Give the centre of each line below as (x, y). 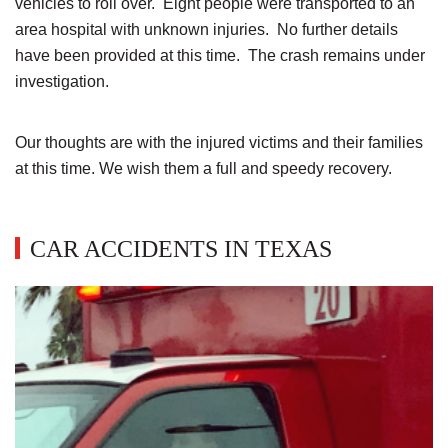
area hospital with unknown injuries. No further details (206, 29)
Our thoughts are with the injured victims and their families (219, 142)
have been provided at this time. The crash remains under (220, 55)
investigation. (62, 81)
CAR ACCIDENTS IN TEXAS (181, 249)
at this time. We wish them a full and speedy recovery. (203, 168)
